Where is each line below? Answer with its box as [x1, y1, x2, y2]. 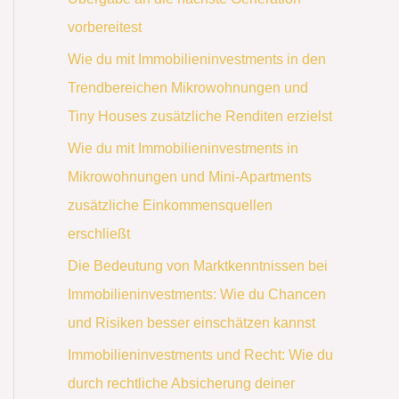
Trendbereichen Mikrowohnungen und [68, 79, 308, 95]
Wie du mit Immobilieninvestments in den [68, 51, 326, 67]
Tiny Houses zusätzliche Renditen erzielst [68, 108, 332, 124]
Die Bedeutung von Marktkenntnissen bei [68, 257, 328, 273]
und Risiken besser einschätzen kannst [68, 314, 315, 330]
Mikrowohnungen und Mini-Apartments [68, 168, 312, 184]
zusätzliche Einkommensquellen [68, 197, 273, 213]
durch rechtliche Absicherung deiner [68, 375, 295, 391]
